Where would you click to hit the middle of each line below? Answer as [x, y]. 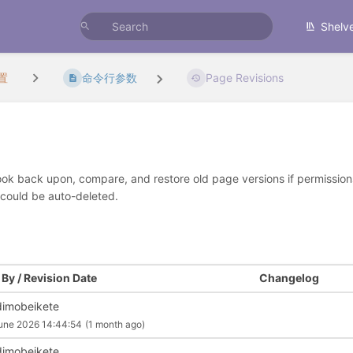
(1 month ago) [115, 324]
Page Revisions [244, 78]
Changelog [289, 278]
